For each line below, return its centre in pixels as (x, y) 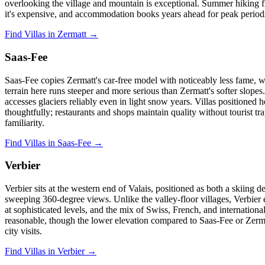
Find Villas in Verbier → (51, 251)
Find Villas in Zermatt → (51, 34)
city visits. (23, 231)
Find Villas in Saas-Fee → (54, 143)
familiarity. (25, 122)
